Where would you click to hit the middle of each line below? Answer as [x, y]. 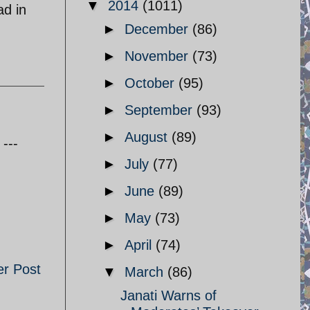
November [158, 56]
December [158, 29]
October [152, 83]
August [148, 137]
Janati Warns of [168, 295]
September [161, 110]
